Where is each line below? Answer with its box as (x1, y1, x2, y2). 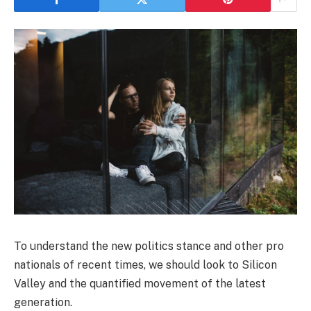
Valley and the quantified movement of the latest (14, 276, 266, 290)
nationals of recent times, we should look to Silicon (14, 258, 277, 271)
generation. (14, 295, 72, 309)
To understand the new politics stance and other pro (14, 239, 284, 253)
